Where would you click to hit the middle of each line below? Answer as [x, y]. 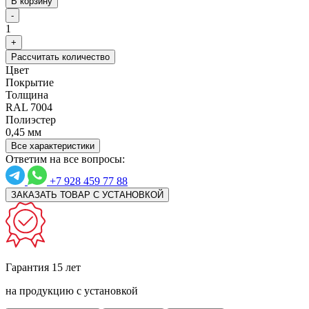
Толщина [27, 94]
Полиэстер [31, 119]
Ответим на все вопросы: [65, 159]
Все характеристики [53, 146]
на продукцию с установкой [72, 290]
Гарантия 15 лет [43, 267]
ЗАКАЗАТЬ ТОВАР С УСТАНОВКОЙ [87, 195]
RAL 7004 [29, 107]
